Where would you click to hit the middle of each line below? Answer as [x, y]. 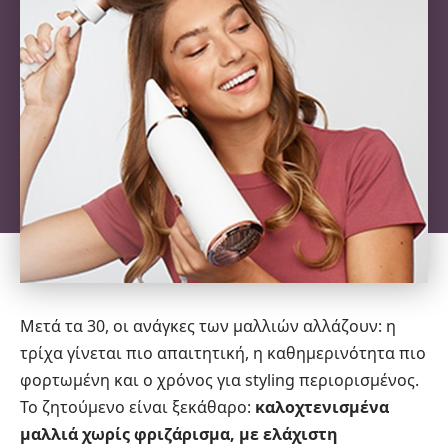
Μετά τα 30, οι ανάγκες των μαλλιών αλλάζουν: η [208, 326]
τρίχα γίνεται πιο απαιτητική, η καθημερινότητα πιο [223, 353]
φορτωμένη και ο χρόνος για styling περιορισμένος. [219, 380]
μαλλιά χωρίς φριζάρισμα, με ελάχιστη [179, 434]
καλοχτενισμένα [322, 407]
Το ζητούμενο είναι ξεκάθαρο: [137, 407]
